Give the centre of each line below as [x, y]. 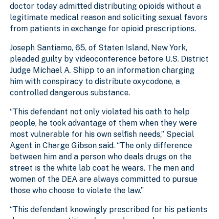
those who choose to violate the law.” [77, 190]
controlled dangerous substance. [70, 92]
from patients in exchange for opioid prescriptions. [103, 28]
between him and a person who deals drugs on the [101, 156]
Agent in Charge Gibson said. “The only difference [101, 145]
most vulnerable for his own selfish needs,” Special [102, 134]
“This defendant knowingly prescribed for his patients [109, 209]
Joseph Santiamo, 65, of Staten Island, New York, [99, 47]
